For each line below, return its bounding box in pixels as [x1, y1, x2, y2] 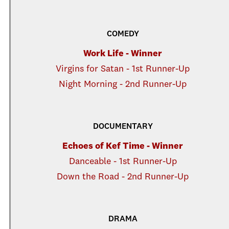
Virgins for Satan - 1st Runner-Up [56, 64, 190, 74]
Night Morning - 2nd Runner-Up [59, 80, 187, 89]
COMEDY [106, 30, 139, 38]
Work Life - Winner [83, 49, 162, 58]
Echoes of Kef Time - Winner [62, 142, 183, 151]
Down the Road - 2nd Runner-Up [57, 172, 189, 181]
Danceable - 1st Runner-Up [68, 157, 177, 166]
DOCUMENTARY [93, 123, 153, 131]
